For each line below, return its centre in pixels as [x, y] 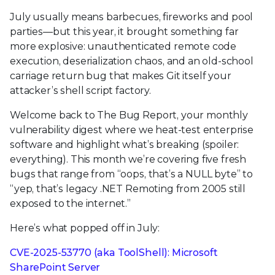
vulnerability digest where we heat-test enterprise [132, 130]
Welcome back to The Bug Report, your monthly [129, 115]
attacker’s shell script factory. [80, 90]
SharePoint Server [55, 267]
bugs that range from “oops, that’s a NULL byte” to [131, 174]
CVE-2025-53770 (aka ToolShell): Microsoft [114, 252]
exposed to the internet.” [70, 203]
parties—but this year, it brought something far [124, 31]
